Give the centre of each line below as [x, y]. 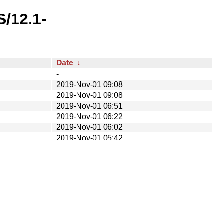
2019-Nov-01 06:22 [89, 116]
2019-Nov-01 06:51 [89, 106]
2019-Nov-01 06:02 [89, 127]
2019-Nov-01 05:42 [89, 138]
